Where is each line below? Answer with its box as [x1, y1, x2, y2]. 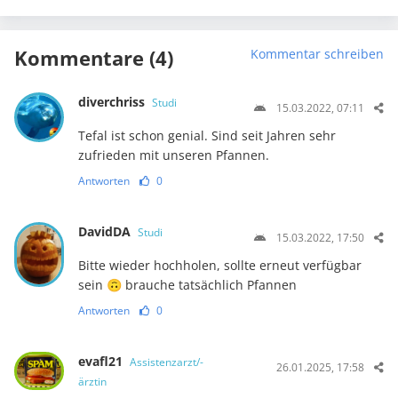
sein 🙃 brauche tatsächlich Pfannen [77, 275, 297, 293]
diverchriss [77, 92, 148, 110]
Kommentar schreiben [251, 44, 384, 62]
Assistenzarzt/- [129, 354, 203, 370]
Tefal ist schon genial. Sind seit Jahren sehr [77, 126, 336, 144]
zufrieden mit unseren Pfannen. [77, 146, 269, 163]
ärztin [77, 373, 107, 389]
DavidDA [77, 222, 134, 240]
